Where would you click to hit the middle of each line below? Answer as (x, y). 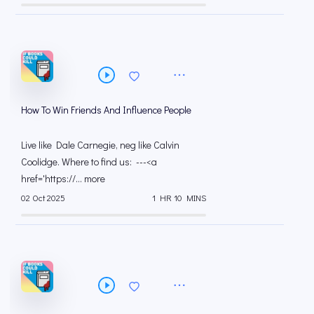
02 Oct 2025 (43, 198)
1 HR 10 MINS (179, 198)
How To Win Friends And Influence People (106, 109)
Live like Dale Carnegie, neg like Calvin (100, 144)
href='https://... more (63, 178)
